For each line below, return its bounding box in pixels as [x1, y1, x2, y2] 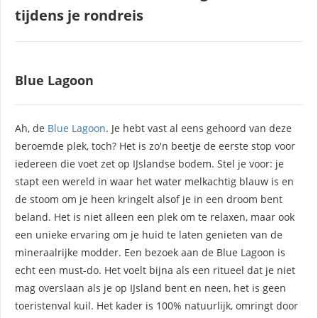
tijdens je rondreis [15, 5, 143, 25]
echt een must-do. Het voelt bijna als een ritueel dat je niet [15, 263, 295, 277]
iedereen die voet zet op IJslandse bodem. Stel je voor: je [15, 156, 284, 170]
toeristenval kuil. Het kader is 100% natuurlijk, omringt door [15, 298, 298, 312]
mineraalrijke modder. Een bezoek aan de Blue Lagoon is [15, 245, 285, 259]
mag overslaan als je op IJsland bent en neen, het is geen [15, 280, 286, 295]
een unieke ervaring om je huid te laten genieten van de [15, 227, 283, 241]
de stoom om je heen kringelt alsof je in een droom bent [15, 192, 283, 206]
